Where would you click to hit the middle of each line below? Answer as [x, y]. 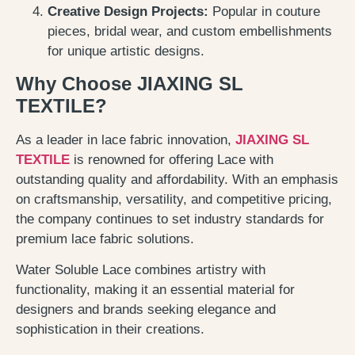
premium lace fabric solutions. [105, 239]
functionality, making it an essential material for [155, 290]
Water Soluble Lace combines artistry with [141, 270]
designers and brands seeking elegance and [146, 310]
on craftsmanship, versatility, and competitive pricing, [174, 199]
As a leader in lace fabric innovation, [126, 139]
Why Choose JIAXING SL [130, 83]
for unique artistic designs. [126, 52]
